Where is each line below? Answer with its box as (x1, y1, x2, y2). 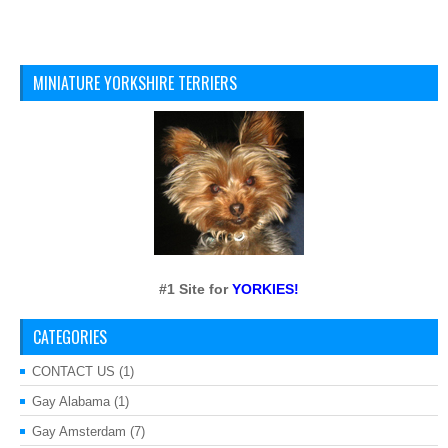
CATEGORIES (33, 324, 107, 349)
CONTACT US (32, 363, 115, 379)
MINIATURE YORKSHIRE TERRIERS (33, 70, 237, 95)
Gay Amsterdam (32, 423, 126, 439)
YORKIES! (232, 280, 299, 297)
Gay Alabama (32, 393, 110, 409)
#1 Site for (159, 280, 232, 297)
